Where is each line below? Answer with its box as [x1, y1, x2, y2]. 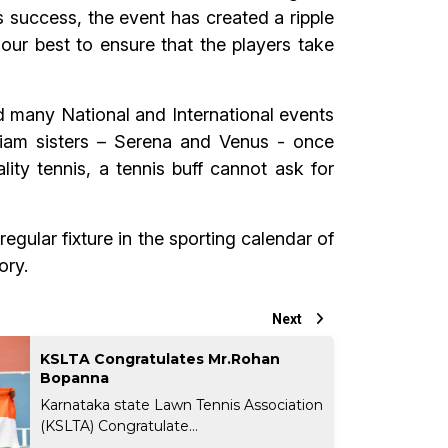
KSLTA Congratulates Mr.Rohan [40, 349, 281, 368]
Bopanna [40, 368, 110, 387]
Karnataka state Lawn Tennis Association [40, 395, 324, 414]
